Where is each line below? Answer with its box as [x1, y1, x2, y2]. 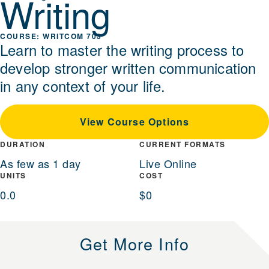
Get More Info [79, 232, 190, 256]
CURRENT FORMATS [139, 139, 226, 150]
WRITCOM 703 [43, 31, 102, 42]
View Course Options [79, 115, 190, 129]
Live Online [139, 156, 197, 172]
